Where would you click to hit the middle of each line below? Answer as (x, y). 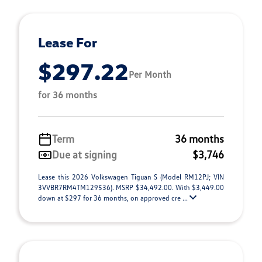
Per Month (150, 74)
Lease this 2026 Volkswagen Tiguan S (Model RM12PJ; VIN (131, 177)
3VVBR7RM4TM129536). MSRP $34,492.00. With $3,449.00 (131, 187)
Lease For (68, 42)
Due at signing (85, 154)
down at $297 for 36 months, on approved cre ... (114, 198)
